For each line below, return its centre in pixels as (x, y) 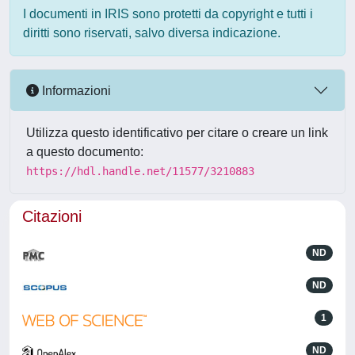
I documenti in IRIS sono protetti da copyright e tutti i (168, 14)
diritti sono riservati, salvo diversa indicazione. (152, 33)
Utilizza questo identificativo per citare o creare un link (177, 133)
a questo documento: (85, 152)
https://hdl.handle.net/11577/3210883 (140, 171)
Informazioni (75, 90)
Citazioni (52, 216)
